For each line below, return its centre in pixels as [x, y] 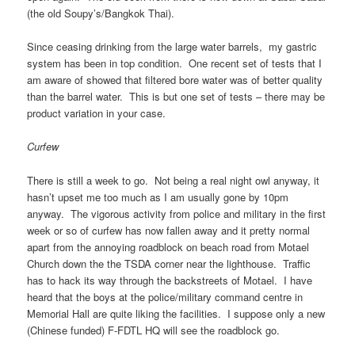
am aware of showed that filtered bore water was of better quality [175, 80]
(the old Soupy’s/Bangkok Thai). [101, 13]
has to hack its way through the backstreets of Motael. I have [170, 280]
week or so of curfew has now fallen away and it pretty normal [169, 230]
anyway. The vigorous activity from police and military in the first [177, 213]
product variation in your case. [97, 113]
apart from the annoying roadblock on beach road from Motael [168, 246]
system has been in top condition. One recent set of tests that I [175, 63]
